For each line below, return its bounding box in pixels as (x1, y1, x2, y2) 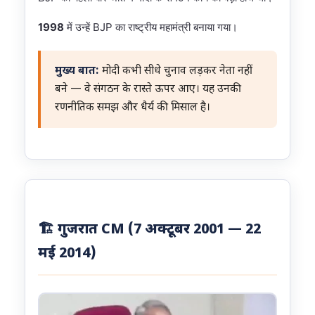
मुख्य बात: (55, 63, 99, 78)
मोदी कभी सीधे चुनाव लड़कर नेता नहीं (99, 63, 252, 78)
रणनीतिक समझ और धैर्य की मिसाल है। (55, 100, 210, 115)
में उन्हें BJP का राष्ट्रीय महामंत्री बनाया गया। (64, 20, 238, 34)
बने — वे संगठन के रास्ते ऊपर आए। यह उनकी (55, 82, 241, 96)
